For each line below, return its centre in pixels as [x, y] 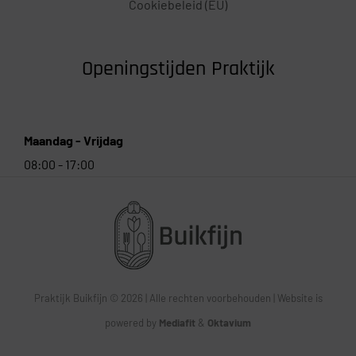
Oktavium [229, 323]
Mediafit [177, 323]
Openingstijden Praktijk [178, 69]
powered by [132, 323]
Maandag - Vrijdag [74, 141]
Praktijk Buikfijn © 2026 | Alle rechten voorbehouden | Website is [178, 298]
